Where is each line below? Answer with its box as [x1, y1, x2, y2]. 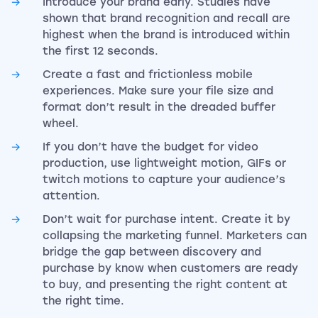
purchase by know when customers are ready [43, 262, 298, 275]
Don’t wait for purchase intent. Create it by [43, 213, 290, 226]
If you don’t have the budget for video [43, 141, 258, 154]
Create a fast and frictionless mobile [43, 68, 253, 82]
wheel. [43, 117, 79, 131]
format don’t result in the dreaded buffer [43, 101, 275, 114]
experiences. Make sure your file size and [43, 84, 273, 98]
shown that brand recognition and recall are [43, 12, 290, 26]
